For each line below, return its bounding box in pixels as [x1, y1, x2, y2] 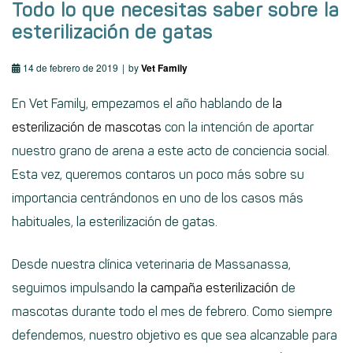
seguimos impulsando [12, 280, 135, 295]
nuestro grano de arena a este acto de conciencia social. [12, 143, 329, 158]
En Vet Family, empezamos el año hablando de [12, 95, 269, 111]
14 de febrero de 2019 [23, 60, 118, 74]
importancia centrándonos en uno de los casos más [12, 190, 303, 206]
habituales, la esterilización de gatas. [12, 214, 217, 229]
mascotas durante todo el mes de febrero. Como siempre [12, 303, 333, 319]
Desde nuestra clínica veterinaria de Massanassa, [12, 256, 291, 272]
